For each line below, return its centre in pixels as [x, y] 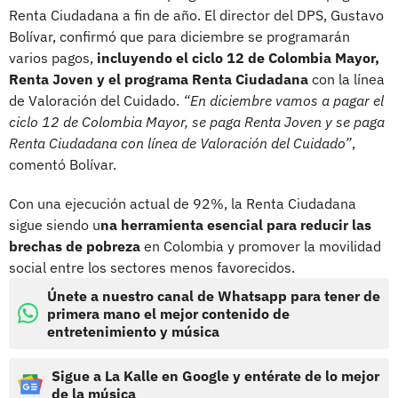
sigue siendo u [55, 224]
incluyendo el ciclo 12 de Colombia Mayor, [238, 57]
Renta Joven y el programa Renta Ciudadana [159, 79]
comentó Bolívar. [63, 164]
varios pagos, [53, 57]
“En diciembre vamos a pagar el [283, 100]
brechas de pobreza [75, 246]
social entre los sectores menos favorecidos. [152, 267]
